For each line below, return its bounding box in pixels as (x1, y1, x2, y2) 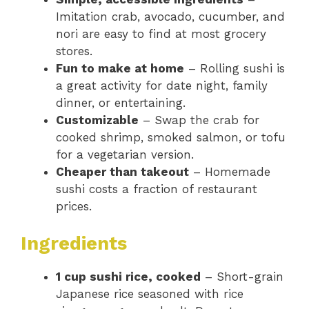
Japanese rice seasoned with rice (56, 287, 243, 301)
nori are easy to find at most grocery (56, 26, 266, 41)
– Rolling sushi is (184, 61, 285, 75)
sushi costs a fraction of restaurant (56, 181, 257, 196)
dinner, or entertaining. (56, 95, 186, 110)
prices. (56, 199, 92, 213)
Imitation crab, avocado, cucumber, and (56, 9, 285, 23)
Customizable (56, 112, 139, 127)
